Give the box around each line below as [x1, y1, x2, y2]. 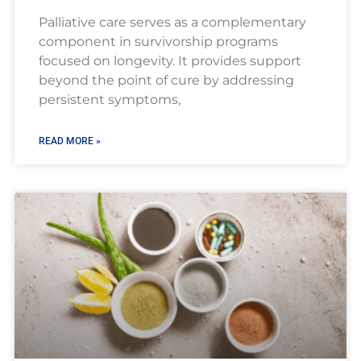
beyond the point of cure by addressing [38, 73, 294, 89]
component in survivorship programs [38, 34, 278, 50]
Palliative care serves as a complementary [38, 15, 306, 31]
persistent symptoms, [38, 92, 180, 108]
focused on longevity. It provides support [38, 53, 301, 69]
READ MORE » [38, 135, 101, 147]
